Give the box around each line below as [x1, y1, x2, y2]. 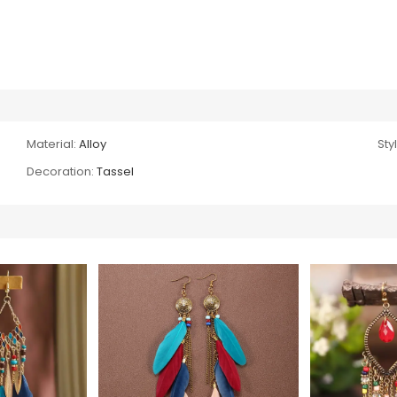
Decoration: [27, 162, 95, 180]
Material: [27, 135, 77, 152]
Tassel [97, 162, 135, 180]
